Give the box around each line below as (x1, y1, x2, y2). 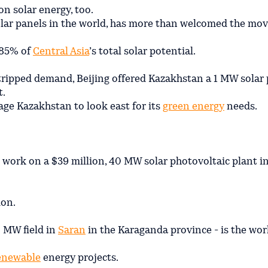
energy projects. (41, 252, 118, 263)
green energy (163, 101, 224, 112)
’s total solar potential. (89, 46, 196, 57)
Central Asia (33, 46, 89, 57)
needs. (224, 101, 257, 112)
